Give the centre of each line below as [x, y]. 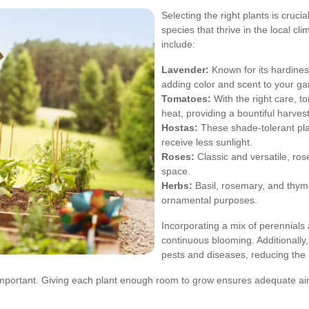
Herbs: [177, 186]
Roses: [178, 157]
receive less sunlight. [207, 142]
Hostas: [180, 128]
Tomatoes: [186, 99]
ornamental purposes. [209, 200]
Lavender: [185, 70]
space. [176, 171]
